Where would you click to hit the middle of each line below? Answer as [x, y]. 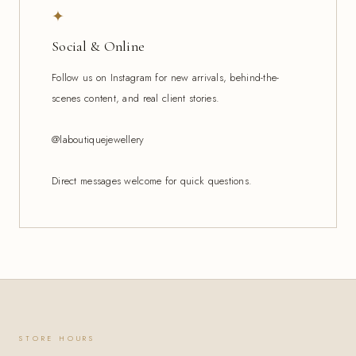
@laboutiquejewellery [98, 140]
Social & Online [99, 47]
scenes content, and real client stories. [136, 99]
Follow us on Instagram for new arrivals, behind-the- [166, 78]
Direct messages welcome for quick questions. [152, 181]
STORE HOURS [58, 339]
